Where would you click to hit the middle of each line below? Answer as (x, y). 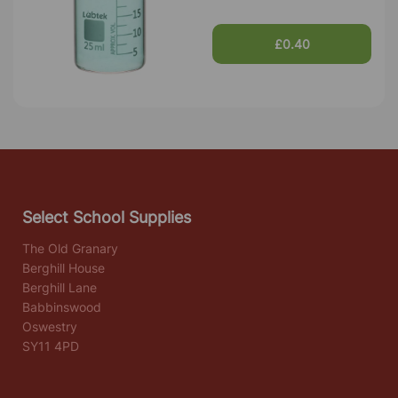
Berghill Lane (60, 287)
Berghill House (64, 267)
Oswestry (50, 326)
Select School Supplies (107, 217)
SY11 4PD (51, 346)
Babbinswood (62, 306)
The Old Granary (70, 248)
